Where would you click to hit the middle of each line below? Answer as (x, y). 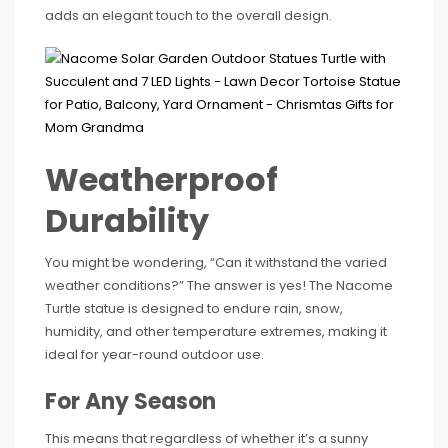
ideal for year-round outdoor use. (154, 354)
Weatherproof (161, 179)
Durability (127, 220)
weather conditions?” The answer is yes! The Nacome (219, 285)
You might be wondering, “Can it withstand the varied (216, 262)
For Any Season (130, 401)
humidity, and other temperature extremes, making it (216, 331)
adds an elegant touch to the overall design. (188, 15)
